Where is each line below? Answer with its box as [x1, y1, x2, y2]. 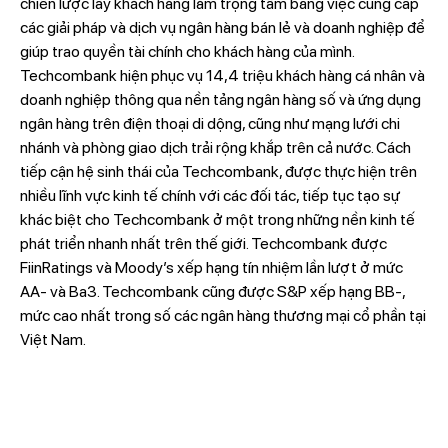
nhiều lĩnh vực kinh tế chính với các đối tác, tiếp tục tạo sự [19, 186, 400, 206]
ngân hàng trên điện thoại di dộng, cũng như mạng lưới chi [19, 114, 400, 134]
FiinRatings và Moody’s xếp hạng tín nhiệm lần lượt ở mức [19, 258, 403, 278]
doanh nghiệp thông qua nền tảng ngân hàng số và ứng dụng [19, 90, 421, 110]
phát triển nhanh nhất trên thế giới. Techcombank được [19, 234, 387, 254]
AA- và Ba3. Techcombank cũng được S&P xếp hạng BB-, [19, 282, 405, 302]
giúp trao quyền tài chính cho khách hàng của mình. [19, 42, 354, 62]
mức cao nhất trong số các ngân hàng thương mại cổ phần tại [19, 306, 426, 326]
